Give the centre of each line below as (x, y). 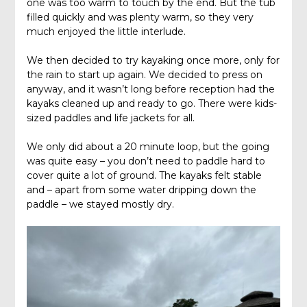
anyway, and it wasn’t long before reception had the (150, 89)
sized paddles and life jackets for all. (110, 118)
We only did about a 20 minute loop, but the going (148, 146)
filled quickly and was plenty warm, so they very (140, 17)
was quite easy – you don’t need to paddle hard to (146, 161)
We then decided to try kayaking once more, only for (153, 60)
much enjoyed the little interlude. (106, 31)
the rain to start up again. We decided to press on (144, 74)
